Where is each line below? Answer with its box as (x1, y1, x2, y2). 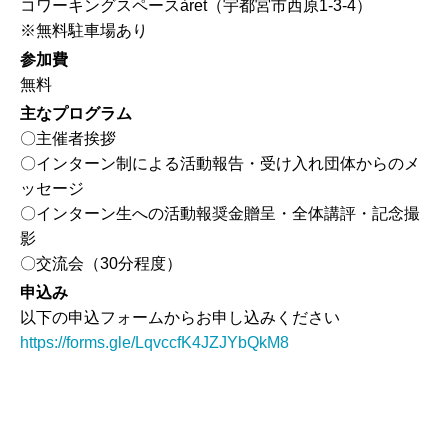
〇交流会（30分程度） (20, 254, 182, 272)
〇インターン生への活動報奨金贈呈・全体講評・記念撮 (20, 204, 420, 222)
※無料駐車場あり (20, 21, 148, 39)
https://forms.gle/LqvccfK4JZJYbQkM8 (20, 333, 289, 351)
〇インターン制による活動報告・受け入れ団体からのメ (20, 154, 420, 172)
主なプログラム (20, 104, 132, 122)
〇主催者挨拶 (20, 129, 116, 147)
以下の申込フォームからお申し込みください (20, 308, 340, 326)
